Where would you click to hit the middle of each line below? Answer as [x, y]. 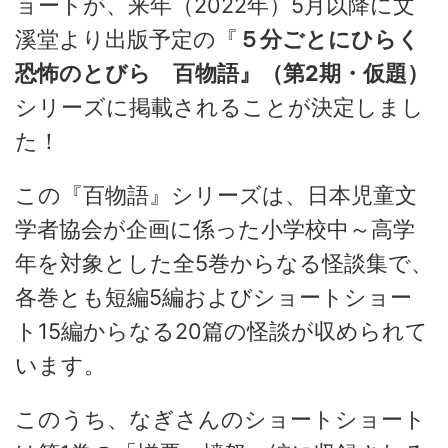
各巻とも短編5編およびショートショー [213, 297]
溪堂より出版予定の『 [126, 39]
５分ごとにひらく [329, 39]
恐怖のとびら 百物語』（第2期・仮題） [222, 73]
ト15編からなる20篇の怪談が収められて [221, 331]
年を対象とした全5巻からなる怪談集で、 [224, 263]
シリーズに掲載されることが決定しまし [219, 107]
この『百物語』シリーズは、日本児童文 [216, 195]
